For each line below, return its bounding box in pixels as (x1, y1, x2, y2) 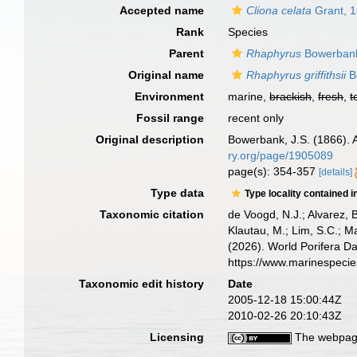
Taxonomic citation (100, 208, 205, 221)
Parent (169, 47, 205, 60)
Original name (128, 69, 205, 81)
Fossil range (136, 112, 205, 124)
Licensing (150, 331, 205, 343)
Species (228, 25, 269, 38)
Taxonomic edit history (79, 277, 205, 290)
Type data (151, 186, 205, 199)
